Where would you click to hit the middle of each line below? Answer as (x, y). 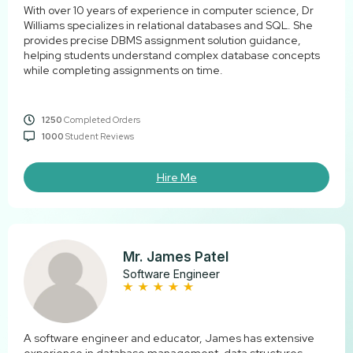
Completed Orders (101, 119)
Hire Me (176, 177)
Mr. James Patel (176, 256)
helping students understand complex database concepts (172, 55)
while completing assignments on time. (123, 70)
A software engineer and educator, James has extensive (169, 338)
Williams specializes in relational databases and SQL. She (168, 25)
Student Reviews (98, 136)
